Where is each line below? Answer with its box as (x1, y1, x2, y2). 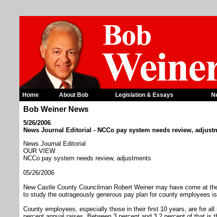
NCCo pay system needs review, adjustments (23, 155, 151, 162)
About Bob (59, 92, 88, 98)
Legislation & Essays (115, 92, 173, 98)
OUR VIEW (23, 147, 55, 155)
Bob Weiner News (23, 105, 89, 113)
